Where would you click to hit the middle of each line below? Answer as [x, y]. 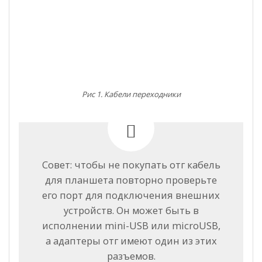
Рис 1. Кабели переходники [131, 94]
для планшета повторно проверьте [131, 180]
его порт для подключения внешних [131, 195]
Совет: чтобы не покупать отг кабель [131, 164]
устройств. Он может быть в [131, 210]
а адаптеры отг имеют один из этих [131, 240]
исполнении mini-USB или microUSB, [131, 225]
